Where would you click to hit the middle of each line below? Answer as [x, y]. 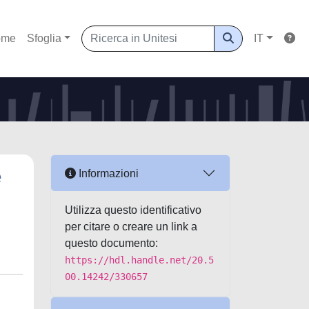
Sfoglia [44, 38]
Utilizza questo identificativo [133, 210]
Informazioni [107, 173]
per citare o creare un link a [131, 227]
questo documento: [111, 243]
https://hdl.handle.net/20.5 [139, 260]
